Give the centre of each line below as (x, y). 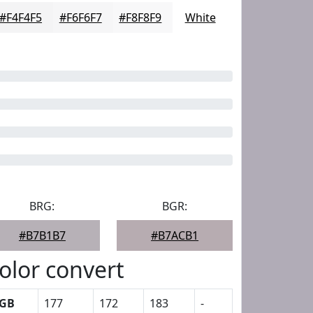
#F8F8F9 (140, 17)
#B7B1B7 (42, 235)
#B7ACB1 (175, 235)
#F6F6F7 (80, 17)
